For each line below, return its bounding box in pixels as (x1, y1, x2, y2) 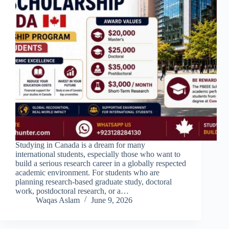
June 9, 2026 (91, 196, 132, 205)
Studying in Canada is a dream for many (15, 141, 145, 150)
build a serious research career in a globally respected (15, 159, 186, 168)
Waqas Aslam (36, 196, 80, 205)
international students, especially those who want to (15, 150, 180, 159)
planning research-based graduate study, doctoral (15, 177, 172, 187)
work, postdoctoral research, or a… (15, 187, 129, 196)
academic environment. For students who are (15, 168, 159, 177)
